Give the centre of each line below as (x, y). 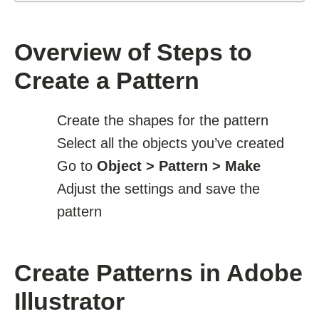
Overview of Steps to (133, 52)
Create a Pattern (107, 81)
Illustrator (69, 302)
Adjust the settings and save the (158, 189)
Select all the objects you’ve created (171, 143)
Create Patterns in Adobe (158, 273)
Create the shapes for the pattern (163, 121)
